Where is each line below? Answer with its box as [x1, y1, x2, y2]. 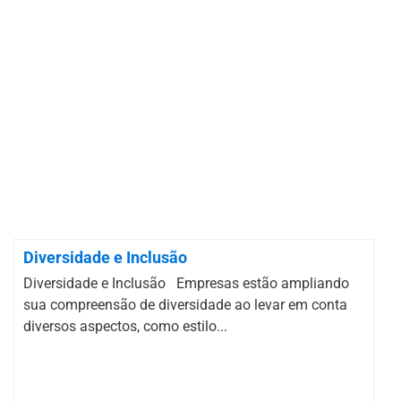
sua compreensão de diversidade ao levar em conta [23, 296, 347, 313]
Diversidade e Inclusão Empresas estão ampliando [23, 275, 349, 292]
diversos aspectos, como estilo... [23, 318, 227, 335]
